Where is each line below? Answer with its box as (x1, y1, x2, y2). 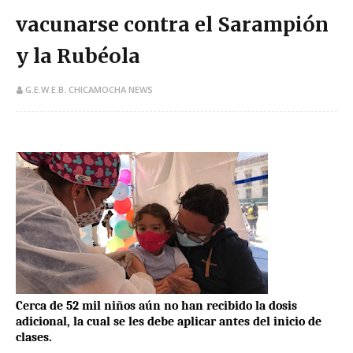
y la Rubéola (16, 43, 140, 69)
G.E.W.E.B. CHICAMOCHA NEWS (25, 84, 153, 96)
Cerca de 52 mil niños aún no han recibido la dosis (16, 299, 297, 314)
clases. (16, 330, 52, 345)
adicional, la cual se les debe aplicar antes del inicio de (16, 314, 321, 329)
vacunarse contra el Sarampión (16, 12, 329, 38)
